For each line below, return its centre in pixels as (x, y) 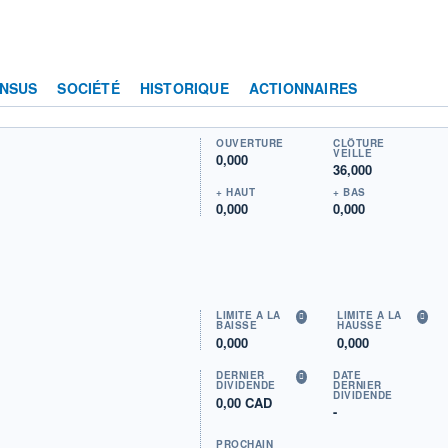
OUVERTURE (250, 142)
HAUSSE (360, 324)
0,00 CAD (244, 402)
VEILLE (353, 152)
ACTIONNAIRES (303, 87)
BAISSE (237, 324)
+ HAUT (236, 191)
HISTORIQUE (184, 87)
